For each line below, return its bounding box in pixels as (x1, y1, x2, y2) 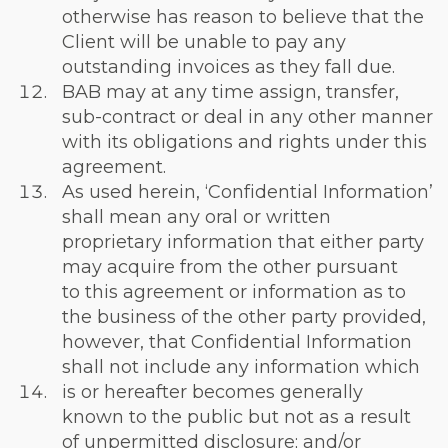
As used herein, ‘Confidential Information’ (62, 181, 433, 203)
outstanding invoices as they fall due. (62, 56, 395, 78)
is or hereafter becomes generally (62, 381, 363, 403)
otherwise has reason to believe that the (62, 6, 424, 28)
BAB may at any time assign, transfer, (62, 81, 399, 103)
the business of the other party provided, (62, 306, 426, 328)
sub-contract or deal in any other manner (62, 106, 433, 128)
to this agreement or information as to (62, 281, 406, 303)
